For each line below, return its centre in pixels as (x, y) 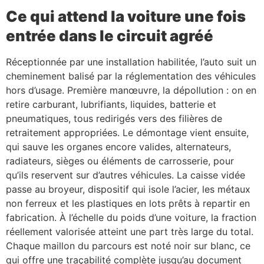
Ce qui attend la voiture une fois (126, 16)
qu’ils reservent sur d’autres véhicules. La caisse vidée (126, 175)
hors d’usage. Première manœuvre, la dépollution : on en (131, 90)
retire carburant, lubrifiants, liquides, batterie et (111, 105)
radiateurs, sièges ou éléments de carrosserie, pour (120, 161)
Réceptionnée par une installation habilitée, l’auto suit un (131, 62)
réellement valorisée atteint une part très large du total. (130, 232)
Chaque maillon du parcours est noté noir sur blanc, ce (128, 246)
